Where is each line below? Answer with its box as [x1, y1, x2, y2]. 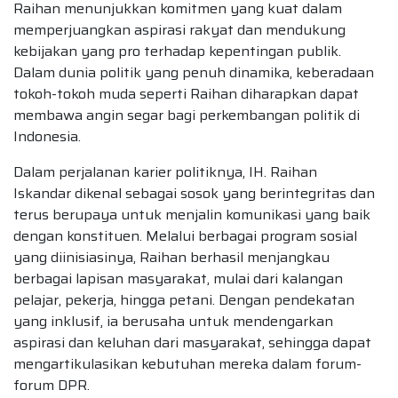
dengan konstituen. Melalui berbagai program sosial [13, 225, 357, 248]
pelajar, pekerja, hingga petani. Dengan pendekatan [13, 289, 354, 312]
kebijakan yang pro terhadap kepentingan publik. [13, 40, 341, 63]
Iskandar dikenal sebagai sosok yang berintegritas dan [13, 182, 375, 205]
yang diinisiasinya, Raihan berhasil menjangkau [13, 246, 330, 269]
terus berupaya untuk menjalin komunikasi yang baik [13, 203, 370, 227]
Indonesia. [13, 125, 81, 148]
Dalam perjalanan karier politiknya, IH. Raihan [13, 161, 317, 184]
